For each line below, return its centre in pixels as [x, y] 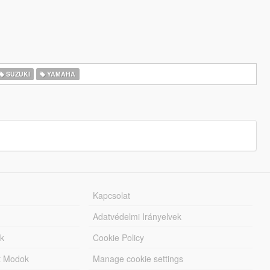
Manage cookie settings [138, 259]
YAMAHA [61, 74]
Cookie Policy [119, 237]
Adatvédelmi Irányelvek [137, 216]
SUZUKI [17, 74]
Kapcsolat [112, 195]
